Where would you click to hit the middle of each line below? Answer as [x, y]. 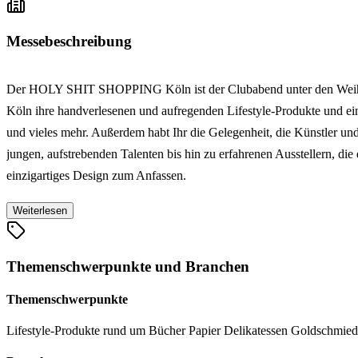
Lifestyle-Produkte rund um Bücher [97, 331]
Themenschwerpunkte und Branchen [128, 266]
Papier [206, 331]
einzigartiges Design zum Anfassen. [96, 175]
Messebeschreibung [69, 42]
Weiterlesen [40, 210]
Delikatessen [257, 331]
